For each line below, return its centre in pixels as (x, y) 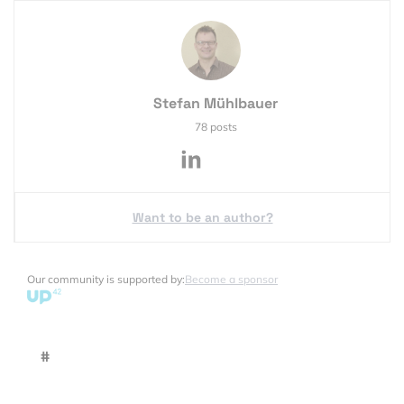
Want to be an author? (202, 217)
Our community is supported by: (106, 279)
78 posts (216, 126)
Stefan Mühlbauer (216, 103)
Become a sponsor (231, 279)
